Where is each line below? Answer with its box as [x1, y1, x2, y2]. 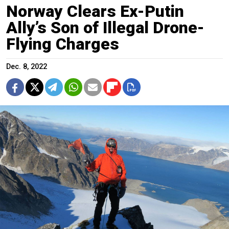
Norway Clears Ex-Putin [6, 1, 184, 21]
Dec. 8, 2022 [6, 62, 47, 71]
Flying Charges [6, 34, 119, 54]
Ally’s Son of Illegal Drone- [6, 17, 204, 37]
